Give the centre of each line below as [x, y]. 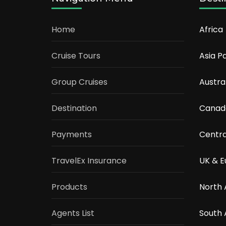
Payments [72, 135]
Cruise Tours [76, 56]
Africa [211, 30]
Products [69, 187]
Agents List [73, 213]
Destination [74, 108]
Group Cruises [79, 82]
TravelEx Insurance [89, 161]
